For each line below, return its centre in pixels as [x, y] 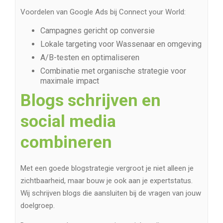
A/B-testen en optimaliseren [90, 58]
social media [68, 121]
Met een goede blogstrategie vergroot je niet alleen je [107, 168]
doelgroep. [38, 206]
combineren [66, 142]
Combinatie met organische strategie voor [113, 71]
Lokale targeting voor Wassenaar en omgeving [121, 44]
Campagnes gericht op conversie [98, 31]
